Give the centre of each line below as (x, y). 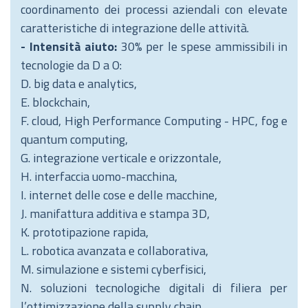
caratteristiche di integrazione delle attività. (135, 28)
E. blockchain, (55, 102)
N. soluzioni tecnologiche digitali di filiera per (154, 288)
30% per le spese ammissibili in (204, 46)
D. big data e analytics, (79, 84)
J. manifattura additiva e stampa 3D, (115, 213)
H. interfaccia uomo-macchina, (99, 176)
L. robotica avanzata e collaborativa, (114, 251)
